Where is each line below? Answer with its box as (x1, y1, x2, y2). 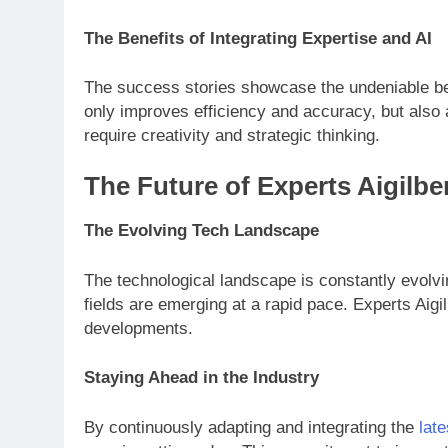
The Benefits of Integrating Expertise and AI (84, 28, 432, 48)
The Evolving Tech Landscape (84, 221, 319, 241)
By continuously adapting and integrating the (84, 417, 419, 437)
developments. (84, 318, 193, 338)
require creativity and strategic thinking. (84, 126, 380, 146)
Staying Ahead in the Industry (84, 368, 319, 388)
